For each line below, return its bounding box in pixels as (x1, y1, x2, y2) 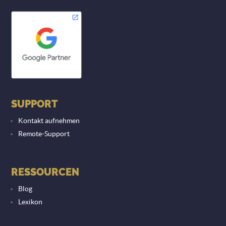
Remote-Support (18, 130, 70, 138)
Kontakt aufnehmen (18, 117, 80, 125)
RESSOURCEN (11, 166, 80, 179)
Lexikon (18, 198, 43, 206)
